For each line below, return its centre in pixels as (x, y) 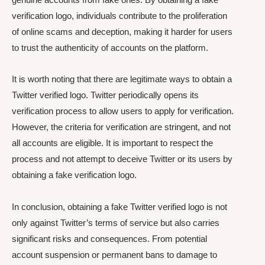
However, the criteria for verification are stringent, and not (121, 127)
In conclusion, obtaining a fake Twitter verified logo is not (119, 206)
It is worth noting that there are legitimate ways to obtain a (122, 79)
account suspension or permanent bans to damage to (114, 254)
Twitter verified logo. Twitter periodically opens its (105, 95)
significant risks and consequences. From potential (109, 238)
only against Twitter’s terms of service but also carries (116, 222)
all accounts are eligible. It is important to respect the (112, 143)
